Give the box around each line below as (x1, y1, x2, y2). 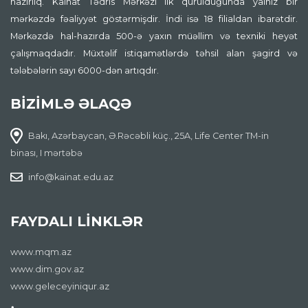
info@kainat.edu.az (28, 171, 114, 182)
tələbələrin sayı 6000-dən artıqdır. (10, 65, 159, 76)
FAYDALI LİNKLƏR (10, 212, 143, 230)
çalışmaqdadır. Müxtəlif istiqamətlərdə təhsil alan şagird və (10, 47, 298, 58)
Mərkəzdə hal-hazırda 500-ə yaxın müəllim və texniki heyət (10, 30, 298, 41)
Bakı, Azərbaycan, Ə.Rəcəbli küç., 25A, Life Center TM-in (28, 130, 269, 141)
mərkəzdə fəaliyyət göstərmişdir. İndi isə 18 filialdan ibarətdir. (10, 13, 298, 24)
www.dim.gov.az (10, 263, 84, 274)
